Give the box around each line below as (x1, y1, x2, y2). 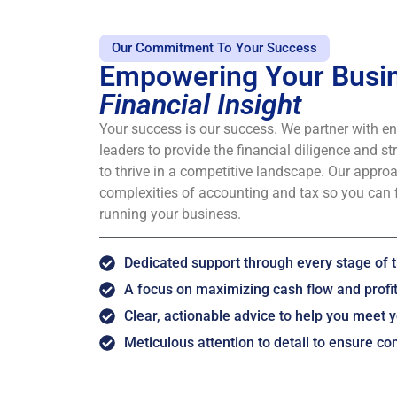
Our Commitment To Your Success (112, 39, 317, 56)
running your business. (99, 205, 241, 222)
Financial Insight (99, 87, 301, 121)
